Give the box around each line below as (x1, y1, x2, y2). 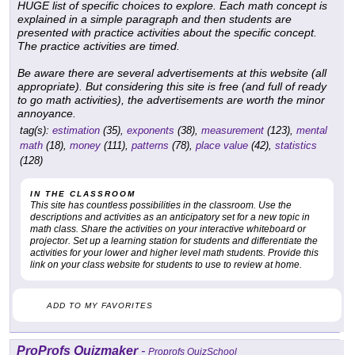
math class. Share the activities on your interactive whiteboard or (30, 223, 306, 235)
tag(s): (20, 124, 49, 137)
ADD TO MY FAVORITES (47, 301, 153, 311)
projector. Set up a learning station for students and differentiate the (30, 235, 318, 247)
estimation (52, 124, 100, 137)
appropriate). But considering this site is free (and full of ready (17, 80, 326, 94)
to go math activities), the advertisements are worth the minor (17, 94, 325, 107)
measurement (201, 124, 264, 137)
